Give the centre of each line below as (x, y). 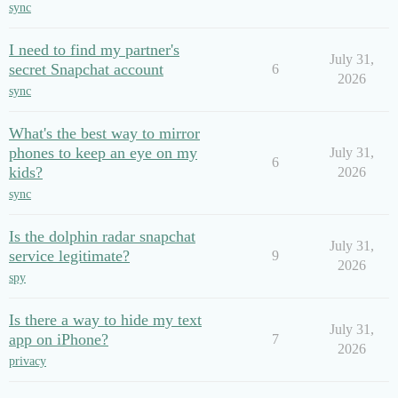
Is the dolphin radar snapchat (102, 236)
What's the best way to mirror (104, 133)
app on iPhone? (59, 339)
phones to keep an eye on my (103, 153)
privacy (28, 361)
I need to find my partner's (94, 50)
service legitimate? (69, 256)
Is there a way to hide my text (105, 320)
